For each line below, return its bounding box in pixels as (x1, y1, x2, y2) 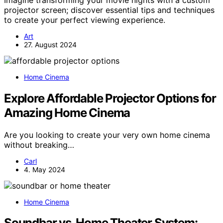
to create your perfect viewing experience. (4, 14, 165, 25)
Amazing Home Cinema (4, 105, 130, 120)
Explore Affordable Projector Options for (4, 91, 216, 106)
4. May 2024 (24, 165, 65, 174)
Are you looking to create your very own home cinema (4, 129, 210, 140)
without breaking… (4, 139, 74, 150)
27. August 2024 (24, 40, 77, 49)
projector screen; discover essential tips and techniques (4, 4, 215, 15)
